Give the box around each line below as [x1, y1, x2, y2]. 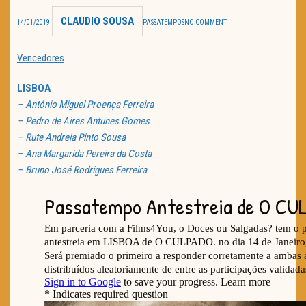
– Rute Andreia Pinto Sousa [17, 131, 126, 144]
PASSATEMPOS [143, 18, 184, 27]
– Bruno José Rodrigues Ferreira [17, 164, 147, 177]
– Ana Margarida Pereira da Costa [17, 148, 152, 161]
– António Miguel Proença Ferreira [17, 98, 154, 111]
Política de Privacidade [33, 46, 169, 57]
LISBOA [17, 82, 51, 95]
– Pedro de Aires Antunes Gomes [17, 115, 150, 128]
